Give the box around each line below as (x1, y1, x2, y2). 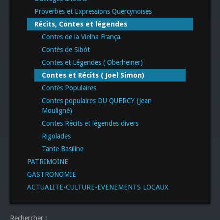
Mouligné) (42, 106, 72, 114)
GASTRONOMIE (27, 170, 76, 178)
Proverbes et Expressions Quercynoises (34, 7, 152, 15)
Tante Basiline (42, 144, 83, 153)
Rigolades (42, 132, 71, 140)
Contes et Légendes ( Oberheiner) (42, 58, 143, 66)
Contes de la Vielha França (42, 32, 120, 41)
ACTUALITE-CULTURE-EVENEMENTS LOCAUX (27, 183, 168, 191)
